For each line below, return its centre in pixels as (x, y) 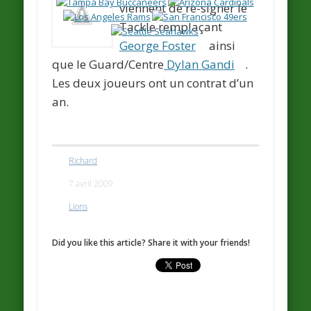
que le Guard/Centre (108, 64)
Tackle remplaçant (170, 26)
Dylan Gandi (200, 64)
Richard (83, 161)
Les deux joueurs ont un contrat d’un (153, 83)
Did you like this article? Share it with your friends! (151, 242)
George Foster (157, 45)
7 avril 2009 (91, 184)
